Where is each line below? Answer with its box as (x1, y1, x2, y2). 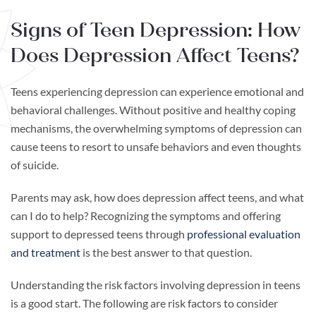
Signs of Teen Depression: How (11, 17, 300, 44)
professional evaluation (187, 227, 300, 241)
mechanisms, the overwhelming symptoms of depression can (11, 121, 302, 135)
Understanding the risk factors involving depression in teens (11, 278, 300, 292)
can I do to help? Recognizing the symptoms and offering (11, 209, 281, 223)
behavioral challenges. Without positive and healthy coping (11, 103, 296, 117)
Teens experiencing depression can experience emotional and (11, 85, 304, 99)
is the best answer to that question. (80, 245, 254, 260)
